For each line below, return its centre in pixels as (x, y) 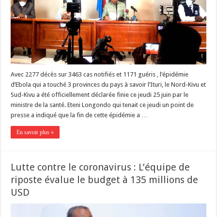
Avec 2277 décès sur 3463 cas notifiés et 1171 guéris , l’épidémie (100, 74)
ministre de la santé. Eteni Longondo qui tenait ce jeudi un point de (102, 105)
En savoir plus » (35, 132)
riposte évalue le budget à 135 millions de (105, 179)
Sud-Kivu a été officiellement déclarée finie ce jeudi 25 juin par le (100, 94)
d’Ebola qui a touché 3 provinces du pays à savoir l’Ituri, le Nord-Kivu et (108, 84)
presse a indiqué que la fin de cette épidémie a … (79, 115)
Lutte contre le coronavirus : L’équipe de (101, 167)
